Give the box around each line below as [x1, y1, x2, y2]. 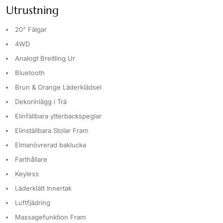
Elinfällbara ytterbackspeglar [15, 112, 102, 120]
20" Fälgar [15, 25, 47, 34]
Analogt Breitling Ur [15, 54, 75, 63]
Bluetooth [15, 69, 45, 77]
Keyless [15, 170, 39, 178]
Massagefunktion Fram [15, 213, 86, 222]
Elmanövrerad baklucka [15, 141, 86, 149]
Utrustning [6, 3, 59, 17]
